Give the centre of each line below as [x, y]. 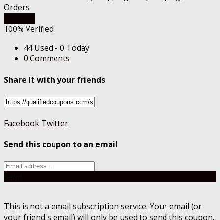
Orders [17, 8]
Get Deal [20, 18]
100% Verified [29, 29]
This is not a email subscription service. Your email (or [103, 206]
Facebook [22, 123]
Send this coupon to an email [61, 144]
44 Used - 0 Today [56, 48]
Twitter [54, 123]
